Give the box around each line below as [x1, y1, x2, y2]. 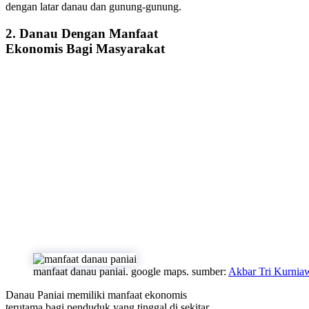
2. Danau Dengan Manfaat [6, 26, 158, 41]
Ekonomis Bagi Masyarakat [6, 41, 165, 57]
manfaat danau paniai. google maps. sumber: [33, 265, 228, 277]
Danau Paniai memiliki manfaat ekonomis [6, 288, 187, 301]
